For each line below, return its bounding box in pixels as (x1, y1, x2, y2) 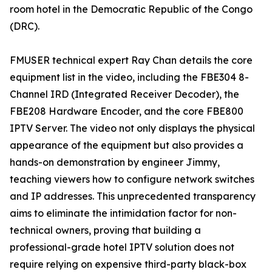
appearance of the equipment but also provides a (10, 139, 243, 152)
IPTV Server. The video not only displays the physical (10, 122, 255, 135)
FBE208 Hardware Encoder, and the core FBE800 (10, 105, 243, 118)
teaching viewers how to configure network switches (10, 173, 254, 186)
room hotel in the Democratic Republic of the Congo (10, 3, 253, 16)
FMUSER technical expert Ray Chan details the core (10, 54, 253, 67)
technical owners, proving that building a (10, 224, 201, 237)
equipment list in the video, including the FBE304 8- (10, 71, 249, 84)
